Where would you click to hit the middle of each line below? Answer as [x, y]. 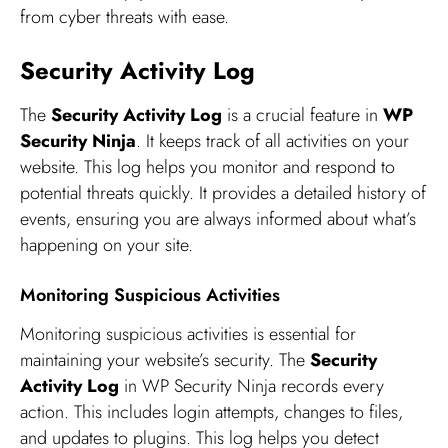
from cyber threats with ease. [124, 16]
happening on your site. [106, 244]
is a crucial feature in [302, 114]
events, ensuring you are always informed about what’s [218, 218]
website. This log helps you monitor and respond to [207, 166]
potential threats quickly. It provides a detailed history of [223, 192]
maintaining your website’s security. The [165, 360]
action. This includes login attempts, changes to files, [211, 412]
